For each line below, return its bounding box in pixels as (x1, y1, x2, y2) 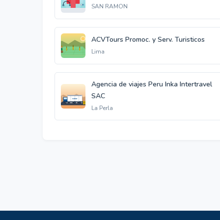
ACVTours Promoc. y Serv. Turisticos (91, 35, 205, 44)
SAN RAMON (91, 2, 128, 10)
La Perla (91, 104, 113, 112)
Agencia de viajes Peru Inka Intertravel (91, 80, 212, 89)
